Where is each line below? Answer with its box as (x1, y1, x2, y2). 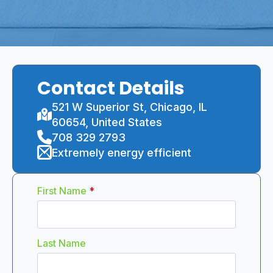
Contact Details (37, 75, 185, 101)
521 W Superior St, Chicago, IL (52, 100, 207, 113)
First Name (37, 184, 87, 197)
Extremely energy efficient (52, 146, 191, 159)
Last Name (37, 236, 86, 249)
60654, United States (52, 115, 162, 129)
